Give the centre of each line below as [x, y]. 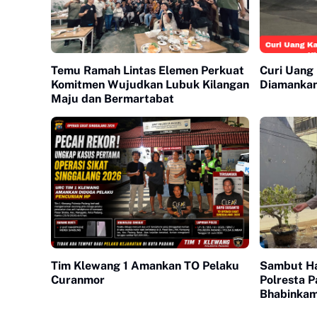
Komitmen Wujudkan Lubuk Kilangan [150, 84]
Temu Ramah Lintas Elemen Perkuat [148, 70]
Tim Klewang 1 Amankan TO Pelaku [145, 266]
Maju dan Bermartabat [113, 98]
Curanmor [78, 280]
